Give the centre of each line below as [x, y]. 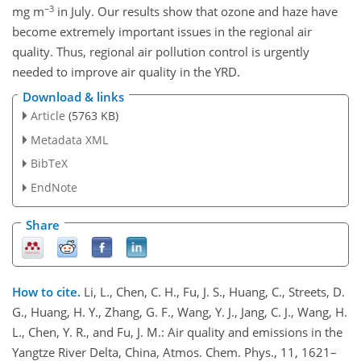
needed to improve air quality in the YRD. [126, 72]
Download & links [73, 96]
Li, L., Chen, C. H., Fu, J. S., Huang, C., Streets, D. [214, 292]
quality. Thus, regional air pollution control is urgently [161, 52]
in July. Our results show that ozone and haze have [196, 12]
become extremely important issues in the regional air [162, 32]
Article [48, 115]
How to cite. [48, 292]
